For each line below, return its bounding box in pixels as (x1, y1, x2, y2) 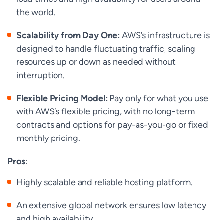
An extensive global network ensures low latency (16, 200, 207, 211)
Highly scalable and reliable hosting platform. (16, 177, 193, 188)
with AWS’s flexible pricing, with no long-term (16, 106, 195, 117)
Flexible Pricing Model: (16, 93, 108, 104)
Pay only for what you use (108, 93, 209, 104)
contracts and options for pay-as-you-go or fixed (16, 119, 209, 130)
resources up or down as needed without (16, 56, 176, 67)
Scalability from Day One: (16, 30, 120, 41)
